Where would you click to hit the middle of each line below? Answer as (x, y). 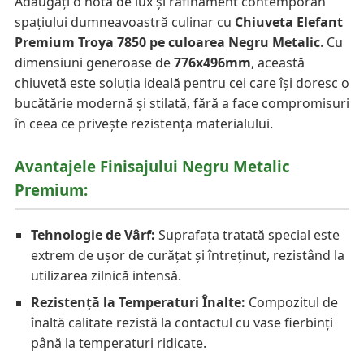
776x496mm (212, 63)
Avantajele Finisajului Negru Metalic (152, 167)
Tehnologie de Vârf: (93, 234)
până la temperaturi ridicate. (119, 342)
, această (278, 63)
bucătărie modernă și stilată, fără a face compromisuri (182, 104)
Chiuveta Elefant (289, 22)
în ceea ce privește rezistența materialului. (144, 124)
